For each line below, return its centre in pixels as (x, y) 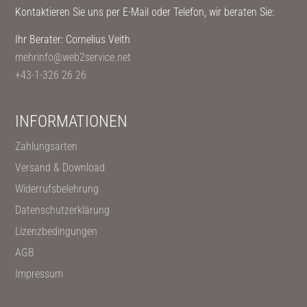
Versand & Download (60, 168)
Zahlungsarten (47, 146)
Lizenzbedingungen (57, 231)
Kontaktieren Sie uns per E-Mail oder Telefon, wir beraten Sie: (145, 12)
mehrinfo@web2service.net (73, 57)
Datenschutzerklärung (63, 210)
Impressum (39, 274)
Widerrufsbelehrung (57, 189)
